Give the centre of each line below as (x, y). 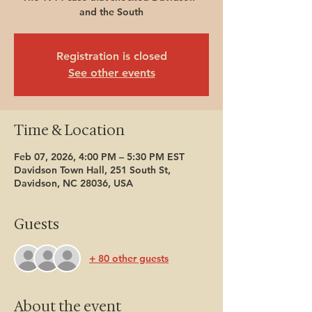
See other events (111, 73)
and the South (111, 12)
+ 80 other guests (129, 258)
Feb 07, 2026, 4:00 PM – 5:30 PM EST (99, 157)
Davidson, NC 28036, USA (73, 183)
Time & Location (69, 130)
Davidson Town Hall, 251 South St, (92, 170)
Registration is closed (111, 56)
